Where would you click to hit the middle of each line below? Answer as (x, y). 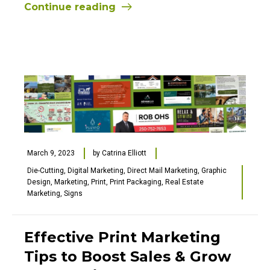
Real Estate (184, 182)
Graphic (214, 170)
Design (39, 182)
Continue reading (70, 7)
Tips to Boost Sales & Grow (127, 256)
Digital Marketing (96, 170)
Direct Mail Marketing (162, 170)
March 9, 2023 (51, 153)
